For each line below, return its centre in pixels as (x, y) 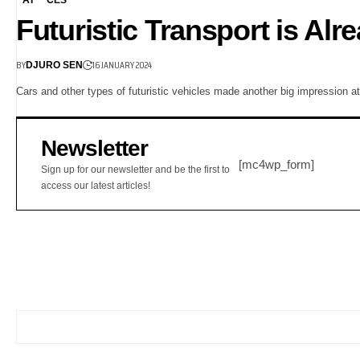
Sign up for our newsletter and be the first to (135, 170)
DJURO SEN (54, 65)
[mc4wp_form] (276, 165)
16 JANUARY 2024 (122, 65)
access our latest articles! (96, 186)
